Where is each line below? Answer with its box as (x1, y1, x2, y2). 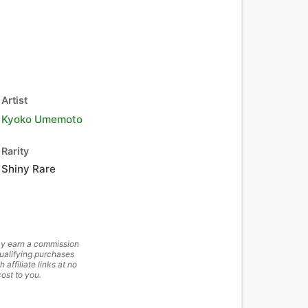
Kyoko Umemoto (1, 113, 82, 126)
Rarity (1, 145, 29, 157)
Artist (1, 94, 27, 106)
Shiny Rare (1, 162, 56, 175)
